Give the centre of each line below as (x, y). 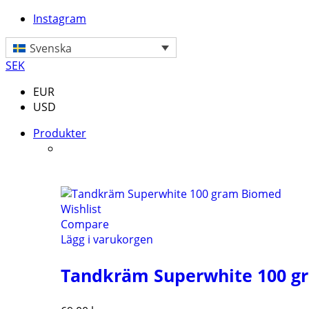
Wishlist (81, 209)
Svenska (51, 48)
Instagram (60, 19)
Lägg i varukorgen (107, 239)
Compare (85, 224)
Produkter (60, 133)
